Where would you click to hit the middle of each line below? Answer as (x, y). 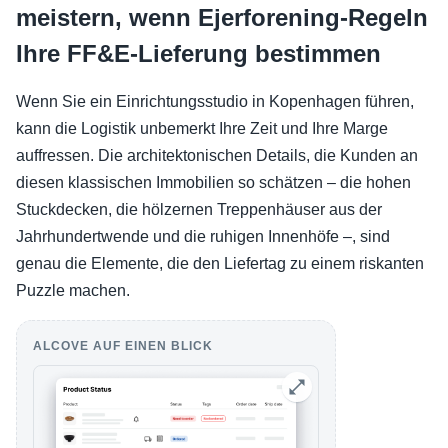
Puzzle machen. (73, 290)
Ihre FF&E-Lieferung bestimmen (198, 53)
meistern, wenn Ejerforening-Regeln (222, 17)
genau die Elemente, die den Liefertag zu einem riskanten (220, 263)
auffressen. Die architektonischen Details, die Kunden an (217, 155)
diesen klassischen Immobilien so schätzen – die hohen (213, 182)
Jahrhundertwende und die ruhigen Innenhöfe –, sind (203, 236)
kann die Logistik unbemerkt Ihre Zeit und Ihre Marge (202, 128)
